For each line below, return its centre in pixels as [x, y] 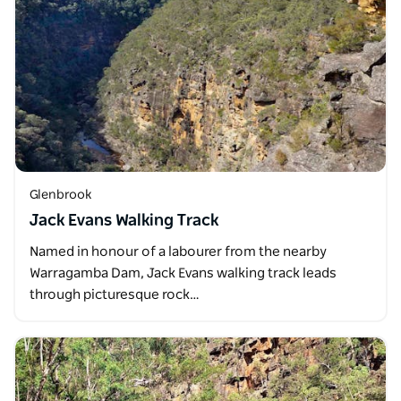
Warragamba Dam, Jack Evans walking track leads [183, 273]
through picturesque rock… [115, 294]
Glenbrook [60, 195]
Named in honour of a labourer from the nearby [178, 252]
